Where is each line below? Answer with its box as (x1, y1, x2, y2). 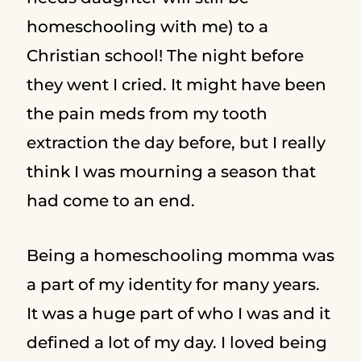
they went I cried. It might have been (26, 75, 326, 94)
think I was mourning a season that (26, 162, 316, 181)
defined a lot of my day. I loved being (26, 333, 327, 352)
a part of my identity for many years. (26, 275, 320, 294)
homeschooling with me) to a (26, 17, 268, 36)
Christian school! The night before (26, 46, 304, 65)
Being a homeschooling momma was (26, 246, 334, 265)
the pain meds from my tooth (26, 104, 268, 123)
